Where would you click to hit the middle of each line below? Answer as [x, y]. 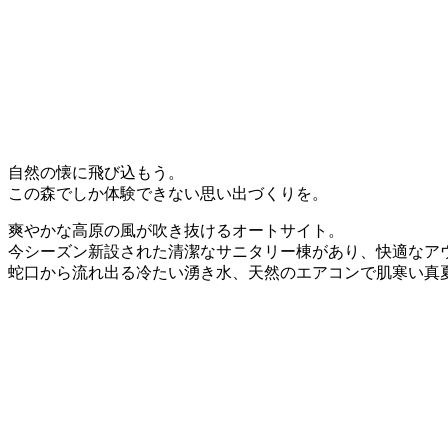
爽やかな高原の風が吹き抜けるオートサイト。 [176, 230]
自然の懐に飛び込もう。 [96, 172]
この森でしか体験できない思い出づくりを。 [168, 193]
